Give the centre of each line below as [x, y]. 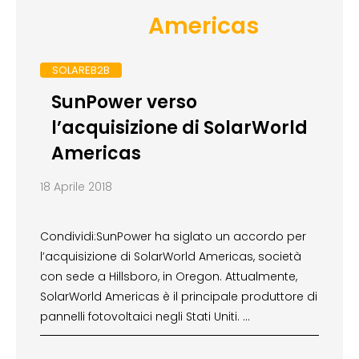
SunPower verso [124, 103]
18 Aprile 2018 [76, 187]
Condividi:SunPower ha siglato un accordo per [173, 237]
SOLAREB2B [81, 70]
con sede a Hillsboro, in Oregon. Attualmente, [169, 277]
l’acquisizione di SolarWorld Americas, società [171, 257]
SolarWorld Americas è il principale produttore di [179, 297]
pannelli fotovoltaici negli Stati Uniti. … [145, 317]
